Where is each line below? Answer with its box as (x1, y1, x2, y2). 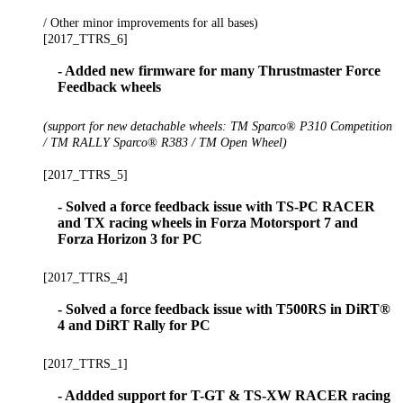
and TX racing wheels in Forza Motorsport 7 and (58, 214, 358, 230)
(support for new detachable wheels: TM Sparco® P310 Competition (43, 118, 392, 133)
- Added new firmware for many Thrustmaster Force (58, 63, 381, 79)
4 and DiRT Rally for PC (58, 318, 210, 333)
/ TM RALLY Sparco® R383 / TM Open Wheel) (43, 134, 287, 149)
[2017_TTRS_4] (43, 270, 128, 284)
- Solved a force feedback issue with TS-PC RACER (58, 198, 375, 214)
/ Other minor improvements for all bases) (43, 15, 258, 31)
